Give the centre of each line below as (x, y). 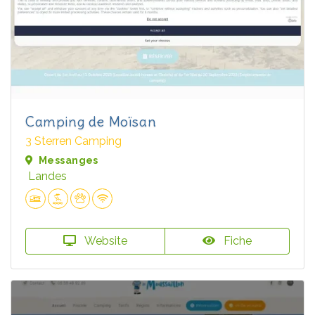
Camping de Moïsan (91, 122)
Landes (47, 176)
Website (104, 241)
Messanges (69, 161)
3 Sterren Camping (73, 141)
